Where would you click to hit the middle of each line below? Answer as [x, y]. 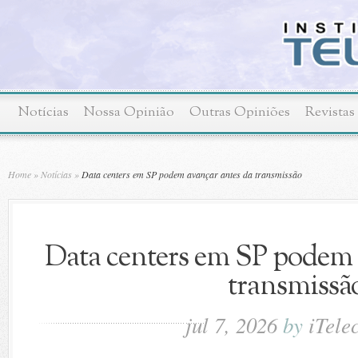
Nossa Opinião [129, 112]
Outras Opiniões [240, 112]
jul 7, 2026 [234, 324]
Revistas [330, 112]
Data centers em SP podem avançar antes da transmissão [191, 174]
